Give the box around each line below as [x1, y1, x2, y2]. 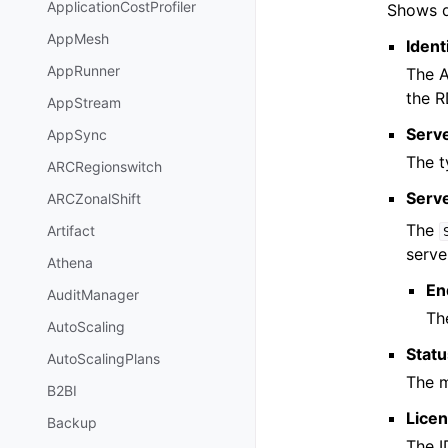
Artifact [47, 222, 95, 240]
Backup [47, 414, 97, 432]
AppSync [47, 126, 107, 144]
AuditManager [47, 286, 139, 304]
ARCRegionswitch [47, 158, 162, 176]
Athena [47, 254, 93, 272]
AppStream [47, 94, 121, 112]
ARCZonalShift [47, 190, 141, 208]
